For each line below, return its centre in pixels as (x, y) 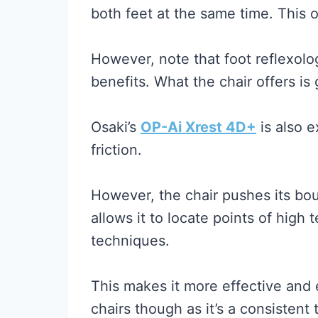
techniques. (130, 241)
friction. (116, 150)
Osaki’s (116, 127)
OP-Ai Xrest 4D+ (198, 127)
